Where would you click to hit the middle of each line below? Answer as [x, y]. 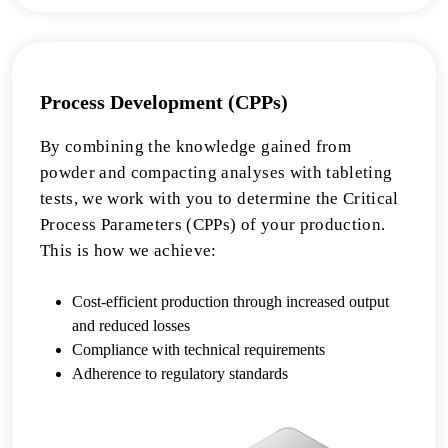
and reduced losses [131, 325]
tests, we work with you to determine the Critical [219, 198]
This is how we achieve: [128, 250]
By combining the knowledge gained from [195, 146]
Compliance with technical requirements [198, 349]
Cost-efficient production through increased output [230, 301]
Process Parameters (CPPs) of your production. [213, 224]
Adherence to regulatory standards [180, 373]
